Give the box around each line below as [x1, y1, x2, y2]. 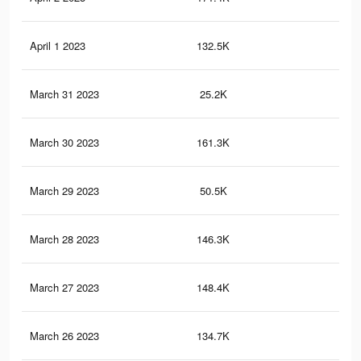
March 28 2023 [30, 231, 99, 247]
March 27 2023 [30, 280, 99, 296]
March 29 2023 [30, 183, 99, 199]
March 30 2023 [30, 135, 99, 151]
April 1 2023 [30, 38, 85, 54]
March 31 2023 [30, 86, 99, 102]
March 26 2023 [30, 328, 99, 344]
